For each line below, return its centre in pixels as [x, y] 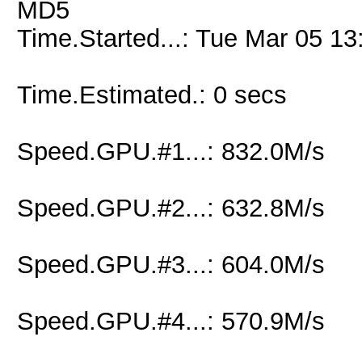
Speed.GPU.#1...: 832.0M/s [171, 151]
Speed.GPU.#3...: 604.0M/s [171, 264]
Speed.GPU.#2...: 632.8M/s [171, 208]
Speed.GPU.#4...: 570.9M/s [171, 321]
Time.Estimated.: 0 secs [152, 95]
